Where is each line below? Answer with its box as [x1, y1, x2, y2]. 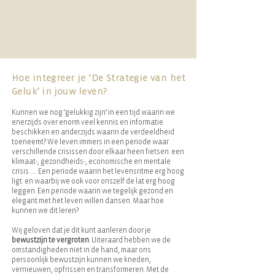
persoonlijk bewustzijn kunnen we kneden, [12, 255, 151, 264]
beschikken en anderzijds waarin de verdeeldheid [12, 128, 174, 136]
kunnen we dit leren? [12, 206, 79, 215]
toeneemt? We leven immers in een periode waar [12, 137, 169, 146]
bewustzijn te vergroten [12, 236, 89, 244]
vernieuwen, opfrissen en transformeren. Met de [12, 265, 169, 274]
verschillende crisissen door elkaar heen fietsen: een [12, 147, 184, 156]
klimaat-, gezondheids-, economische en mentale [12, 157, 171, 166]
